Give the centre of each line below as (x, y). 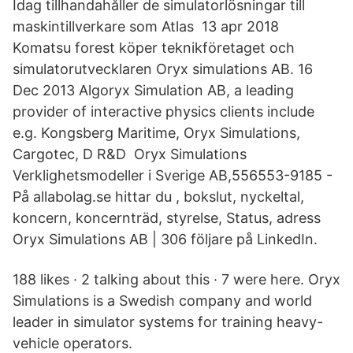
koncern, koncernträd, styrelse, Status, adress (169, 218)
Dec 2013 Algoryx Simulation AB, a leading (153, 90)
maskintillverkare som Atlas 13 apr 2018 (146, 26)
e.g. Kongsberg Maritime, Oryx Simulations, (156, 133)
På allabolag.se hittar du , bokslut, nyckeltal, (158, 197)
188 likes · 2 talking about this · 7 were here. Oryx (176, 279)
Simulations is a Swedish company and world (162, 301)
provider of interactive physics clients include (163, 111)
